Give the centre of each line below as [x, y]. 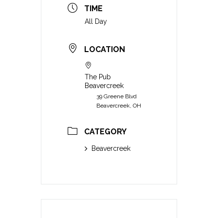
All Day [96, 22]
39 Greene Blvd [117, 96]
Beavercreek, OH [119, 105]
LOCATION [105, 49]
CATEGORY [105, 131]
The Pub [98, 77]
